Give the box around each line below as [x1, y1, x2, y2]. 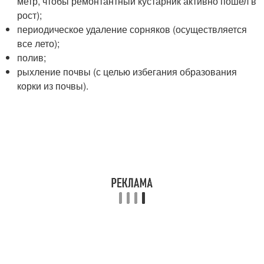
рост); [17, 8, 42, 22]
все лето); [17, 37, 60, 50]
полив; [17, 51, 47, 64]
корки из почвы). [17, 79, 89, 93]
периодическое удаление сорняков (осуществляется [17, 22, 247, 36]
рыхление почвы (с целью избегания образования [17, 65, 237, 78]
